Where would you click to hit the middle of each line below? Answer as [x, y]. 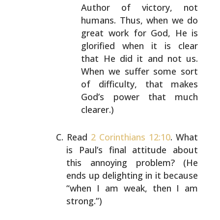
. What [184, 137]
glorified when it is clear [140, 46]
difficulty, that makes [144, 84]
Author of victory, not [140, 7]
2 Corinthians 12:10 [131, 137]
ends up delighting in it [114, 175]
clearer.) [98, 110]
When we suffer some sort [140, 71]
